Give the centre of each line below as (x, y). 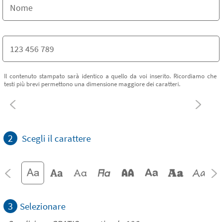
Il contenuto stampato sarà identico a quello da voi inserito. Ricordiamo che (110, 76)
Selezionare (43, 206)
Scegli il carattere (56, 138)
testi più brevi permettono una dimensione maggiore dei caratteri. (92, 84)
